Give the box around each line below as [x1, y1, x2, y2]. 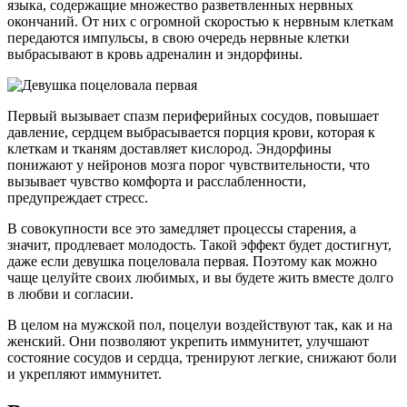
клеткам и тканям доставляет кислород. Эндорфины [7, 141, 332, 157]
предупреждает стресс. [7, 190, 148, 206]
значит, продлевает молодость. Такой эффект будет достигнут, [7, 237, 392, 253]
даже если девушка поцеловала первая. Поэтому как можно [7, 253, 377, 270]
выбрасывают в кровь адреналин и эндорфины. [7, 46, 303, 63]
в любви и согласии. [7, 286, 134, 303]
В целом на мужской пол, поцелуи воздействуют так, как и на [7, 317, 392, 333]
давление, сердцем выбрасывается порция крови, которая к [7, 124, 375, 141]
